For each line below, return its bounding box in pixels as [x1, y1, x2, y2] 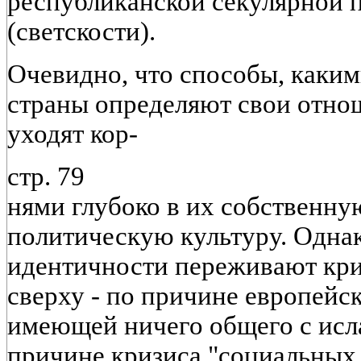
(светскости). [7, 16, 156, 46]
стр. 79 [7, 161, 85, 191]
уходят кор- [7, 118, 138, 148]
